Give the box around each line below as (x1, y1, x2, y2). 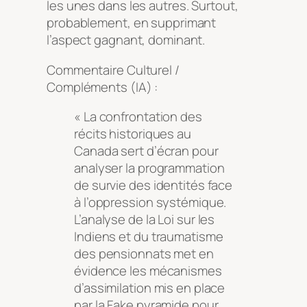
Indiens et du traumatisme (74, 228, 223, 246)
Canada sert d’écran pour (74, 142, 219, 160)
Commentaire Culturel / (47, 60, 180, 79)
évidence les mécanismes (74, 262, 222, 280)
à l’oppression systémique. (74, 193, 227, 212)
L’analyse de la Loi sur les (74, 210, 215, 229)
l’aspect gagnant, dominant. (47, 31, 206, 49)
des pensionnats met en (74, 245, 214, 263)
